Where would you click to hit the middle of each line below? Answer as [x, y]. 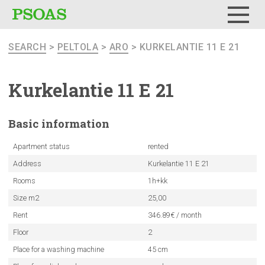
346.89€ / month [174, 215]
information [75, 123]
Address [27, 164]
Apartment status [41, 146]
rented [158, 146]
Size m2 [26, 198]
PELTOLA [77, 47]
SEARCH [27, 47]
